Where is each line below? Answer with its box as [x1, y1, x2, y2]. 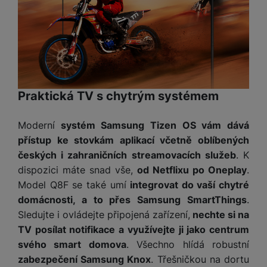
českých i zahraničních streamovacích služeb [18, 148, 236, 161]
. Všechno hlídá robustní [126, 238, 250, 250]
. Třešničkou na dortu [151, 253, 250, 265]
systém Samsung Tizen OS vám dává [55, 119, 249, 131]
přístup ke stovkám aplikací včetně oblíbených [18, 133, 249, 146]
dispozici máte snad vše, [18, 163, 133, 176]
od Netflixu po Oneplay [133, 163, 247, 176]
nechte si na [190, 208, 249, 221]
